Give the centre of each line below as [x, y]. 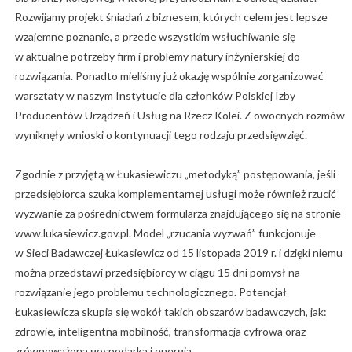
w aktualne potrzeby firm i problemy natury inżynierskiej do [157, 57]
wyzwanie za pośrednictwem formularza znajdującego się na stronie [178, 214]
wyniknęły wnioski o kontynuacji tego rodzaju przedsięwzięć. [161, 135]
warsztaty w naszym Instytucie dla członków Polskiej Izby [155, 96]
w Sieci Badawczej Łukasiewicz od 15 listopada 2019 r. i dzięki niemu [178, 253]
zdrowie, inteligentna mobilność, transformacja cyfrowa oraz [160, 332]
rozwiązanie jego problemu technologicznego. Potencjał [150, 292]
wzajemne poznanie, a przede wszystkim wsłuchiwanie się [155, 37]
